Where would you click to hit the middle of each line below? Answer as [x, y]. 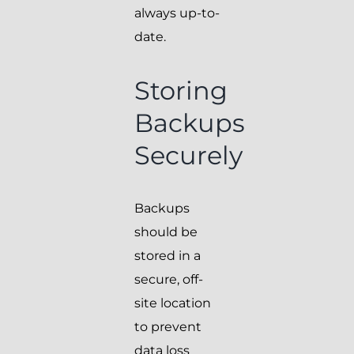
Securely [188, 156]
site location [173, 303]
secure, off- [169, 280]
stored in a [168, 256]
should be [166, 232]
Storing [181, 91]
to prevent [168, 327]
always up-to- [177, 13]
